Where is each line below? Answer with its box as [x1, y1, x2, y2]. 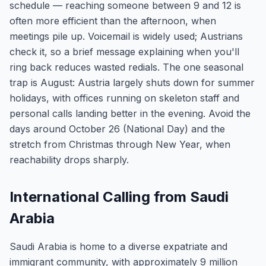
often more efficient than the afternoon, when [9, 15, 216, 27]
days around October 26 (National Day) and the [9, 123, 225, 135]
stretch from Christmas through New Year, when [9, 138, 230, 150]
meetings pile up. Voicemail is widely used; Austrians [9, 30, 243, 42]
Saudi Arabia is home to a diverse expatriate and [9, 240, 227, 252]
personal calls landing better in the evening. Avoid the [9, 107, 251, 119]
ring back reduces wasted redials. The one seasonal [9, 61, 243, 73]
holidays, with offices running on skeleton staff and [9, 92, 239, 104]
